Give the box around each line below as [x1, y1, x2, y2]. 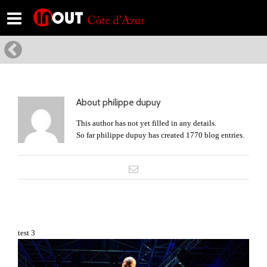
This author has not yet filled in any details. [76, 119, 216, 128]
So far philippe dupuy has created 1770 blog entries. [76, 131, 244, 140]
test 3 [18, 228, 35, 237]
